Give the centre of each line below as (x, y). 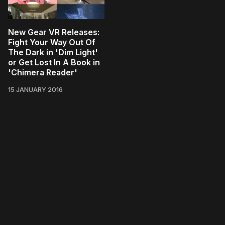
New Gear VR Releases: (54, 32)
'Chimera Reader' (43, 73)
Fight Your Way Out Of (52, 42)
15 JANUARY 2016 (35, 90)
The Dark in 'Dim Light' (53, 52)
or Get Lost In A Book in (54, 63)
